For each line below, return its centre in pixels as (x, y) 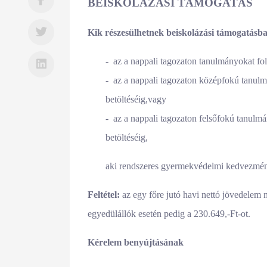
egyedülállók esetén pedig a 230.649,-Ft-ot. (169, 213)
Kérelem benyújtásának (136, 242)
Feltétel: (104, 194)
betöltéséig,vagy (136, 99)
